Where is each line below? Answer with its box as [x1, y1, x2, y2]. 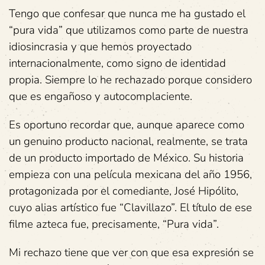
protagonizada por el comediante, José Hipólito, [9, 183, 238, 199]
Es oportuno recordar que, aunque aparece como [9, 117, 244, 132]
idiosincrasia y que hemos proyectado [9, 39, 192, 54]
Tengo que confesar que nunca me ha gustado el [9, 6, 245, 21]
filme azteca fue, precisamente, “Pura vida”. [9, 216, 219, 232]
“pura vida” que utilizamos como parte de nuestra [9, 22, 248, 38]
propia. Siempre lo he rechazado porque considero [9, 72, 252, 88]
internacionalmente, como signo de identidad [9, 56, 226, 71]
